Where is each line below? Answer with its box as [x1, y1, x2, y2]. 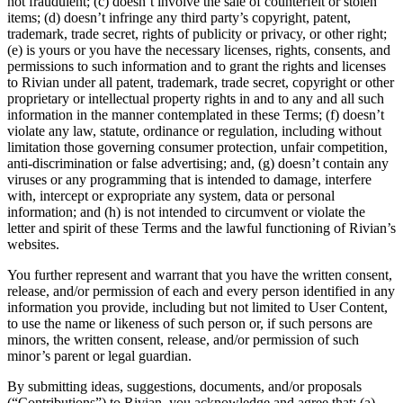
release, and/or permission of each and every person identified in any [7, 282, 395, 299]
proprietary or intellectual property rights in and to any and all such [7, 90, 384, 106]
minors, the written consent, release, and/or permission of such [7, 331, 359, 347]
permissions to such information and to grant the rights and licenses [7, 58, 386, 74]
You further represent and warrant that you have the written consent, [7, 266, 392, 282]
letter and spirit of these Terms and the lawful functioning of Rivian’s [7, 219, 396, 236]
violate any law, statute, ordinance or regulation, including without [7, 122, 381, 139]
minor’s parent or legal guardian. [7, 347, 192, 363]
